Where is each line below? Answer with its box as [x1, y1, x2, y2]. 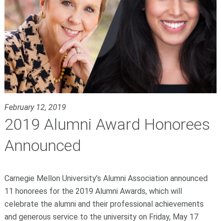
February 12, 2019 [4, 103, 66, 112]
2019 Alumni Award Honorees [4, 115, 210, 134]
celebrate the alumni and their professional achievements [4, 199, 204, 209]
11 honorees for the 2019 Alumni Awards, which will [4, 186, 182, 196]
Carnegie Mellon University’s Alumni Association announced [4, 174, 208, 184]
